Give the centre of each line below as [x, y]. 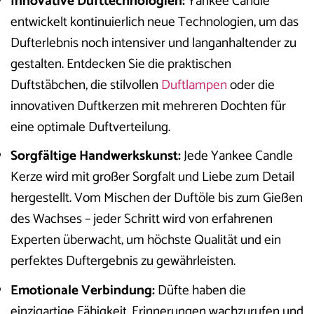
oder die [251, 85]
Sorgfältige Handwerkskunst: [96, 156]
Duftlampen [194, 85]
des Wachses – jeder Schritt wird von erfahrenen [142, 219]
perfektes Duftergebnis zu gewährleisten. [123, 261]
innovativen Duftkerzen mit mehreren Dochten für [148, 106]
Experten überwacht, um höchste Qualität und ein [146, 240]
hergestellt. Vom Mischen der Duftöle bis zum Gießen [157, 198]
